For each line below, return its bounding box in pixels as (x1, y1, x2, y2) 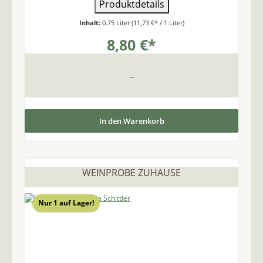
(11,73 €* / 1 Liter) (131, 18, 184, 28)
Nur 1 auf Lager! (38, 197, 94, 208)
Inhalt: (79, 18, 102, 28)
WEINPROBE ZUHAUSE (82, 166, 181, 180)
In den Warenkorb (99, 115, 164, 126)
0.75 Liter (102, 18, 131, 28)
